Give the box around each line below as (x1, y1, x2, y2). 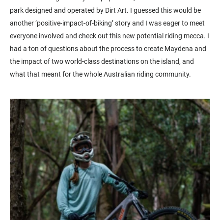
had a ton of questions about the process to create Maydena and (10, 44, 206, 53)
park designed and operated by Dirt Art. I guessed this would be (10, 6, 201, 14)
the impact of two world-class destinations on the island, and (10, 57, 194, 65)
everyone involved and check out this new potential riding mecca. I (10, 31, 209, 40)
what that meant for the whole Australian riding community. (10, 70, 191, 78)
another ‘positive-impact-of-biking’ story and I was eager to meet (10, 19, 205, 27)
